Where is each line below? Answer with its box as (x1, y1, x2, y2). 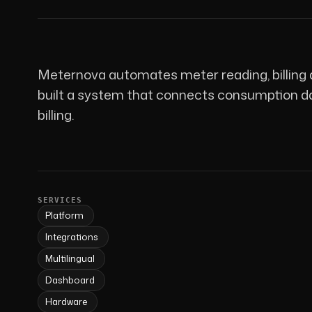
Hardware (45, 295, 87, 308)
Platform (45, 208, 84, 221)
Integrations (45, 230, 98, 243)
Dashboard (45, 273, 95, 286)
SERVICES (37, 195, 83, 205)
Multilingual (45, 251, 95, 265)
